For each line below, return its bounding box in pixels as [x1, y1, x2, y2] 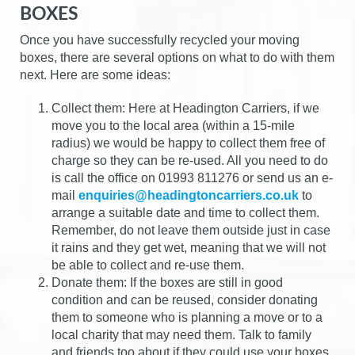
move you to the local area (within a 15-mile [52, 118, 295, 132]
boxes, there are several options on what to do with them [20, 50, 334, 64]
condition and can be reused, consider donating [52, 292, 318, 307]
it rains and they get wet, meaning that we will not [52, 240, 326, 254]
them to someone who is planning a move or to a [52, 310, 323, 324]
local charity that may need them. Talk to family [52, 327, 311, 342]
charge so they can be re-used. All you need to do [52, 153, 328, 167]
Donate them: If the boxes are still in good [52, 275, 283, 289]
